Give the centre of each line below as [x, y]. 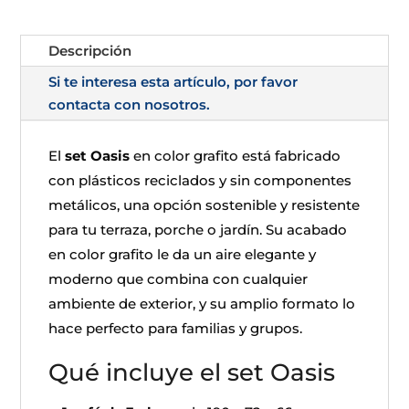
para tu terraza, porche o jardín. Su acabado [198, 230]
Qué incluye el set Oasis [192, 372]
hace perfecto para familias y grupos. [176, 328]
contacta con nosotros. [130, 105]
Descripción [90, 51]
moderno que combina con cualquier [178, 279]
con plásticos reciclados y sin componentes [200, 180]
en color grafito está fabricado [236, 156]
